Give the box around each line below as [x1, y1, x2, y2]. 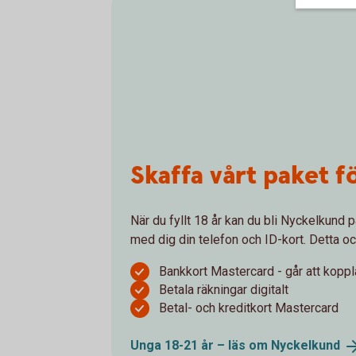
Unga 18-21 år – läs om [130, 338, 271, 353]
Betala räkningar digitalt [159, 282, 288, 297]
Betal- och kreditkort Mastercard [159, 300, 339, 315]
